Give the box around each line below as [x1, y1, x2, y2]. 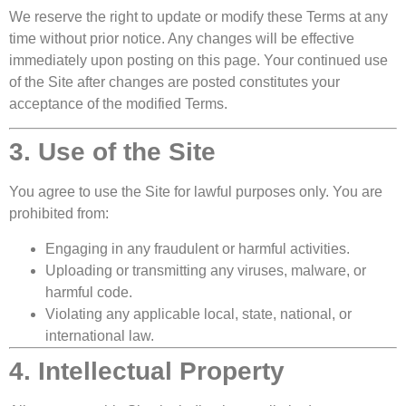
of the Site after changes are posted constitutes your [9, 73, 340, 90]
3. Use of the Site [9, 138, 216, 167]
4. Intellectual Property [9, 356, 285, 385]
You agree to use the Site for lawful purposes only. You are [9, 184, 382, 200]
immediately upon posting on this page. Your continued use [9, 52, 388, 68]
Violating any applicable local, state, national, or [45, 305, 352, 322]
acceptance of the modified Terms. [9, 95, 227, 111]
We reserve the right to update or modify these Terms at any [9, 8, 388, 24]
